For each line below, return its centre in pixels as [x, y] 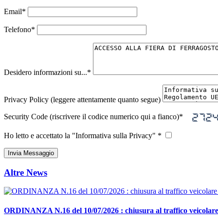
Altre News [26, 172]
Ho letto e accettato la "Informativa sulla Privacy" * [84, 135]
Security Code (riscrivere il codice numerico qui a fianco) [91, 116]
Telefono [18, 29]
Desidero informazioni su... [45, 72]
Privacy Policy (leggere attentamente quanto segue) [82, 99]
